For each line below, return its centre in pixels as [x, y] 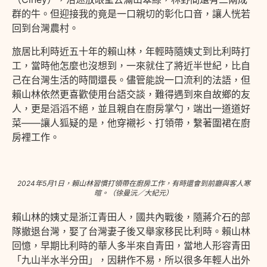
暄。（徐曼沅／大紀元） [133, 193]
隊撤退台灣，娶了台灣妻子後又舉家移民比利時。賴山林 [131, 232]
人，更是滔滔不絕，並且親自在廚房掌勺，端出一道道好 [131, 108]
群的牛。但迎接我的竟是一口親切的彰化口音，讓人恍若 [131, 14]
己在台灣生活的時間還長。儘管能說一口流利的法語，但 [131, 80]
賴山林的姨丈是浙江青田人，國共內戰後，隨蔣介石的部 [131, 217]
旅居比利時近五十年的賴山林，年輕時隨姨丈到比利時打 [131, 51]
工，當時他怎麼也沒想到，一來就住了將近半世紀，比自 [131, 65]
